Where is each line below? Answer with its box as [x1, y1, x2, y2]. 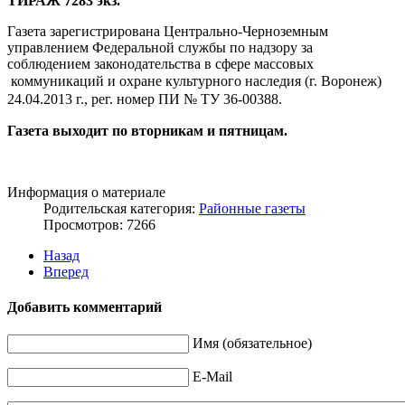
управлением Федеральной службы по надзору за [7, 39, 313, 55]
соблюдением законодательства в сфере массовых [7, 55, 314, 71]
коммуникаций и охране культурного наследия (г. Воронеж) [11, 72, 381, 89]
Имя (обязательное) [193, 335, 312, 352]
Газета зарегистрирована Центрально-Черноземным [7, 23, 328, 39]
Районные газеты [199, 200, 306, 216]
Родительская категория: [43, 200, 199, 216]
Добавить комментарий [7, 299, 162, 316]
